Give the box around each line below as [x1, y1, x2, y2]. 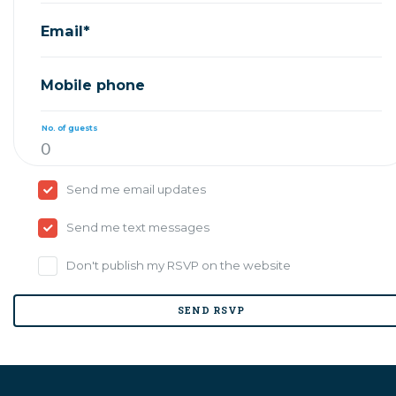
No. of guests [42, 122, 97, 133]
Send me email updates [66, 182, 207, 196]
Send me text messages [66, 220, 210, 234]
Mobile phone [41, 75, 145, 94]
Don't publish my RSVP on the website [66, 258, 292, 272]
